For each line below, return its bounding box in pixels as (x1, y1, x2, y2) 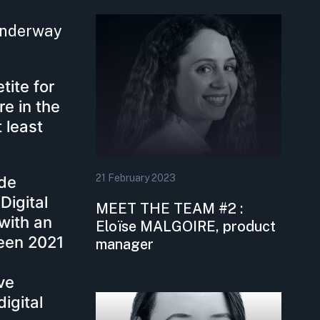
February (108, 171, 150, 184)
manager (96, 235, 154, 252)
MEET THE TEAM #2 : (96, 199, 244, 216)
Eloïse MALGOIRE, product (96, 217, 276, 234)
